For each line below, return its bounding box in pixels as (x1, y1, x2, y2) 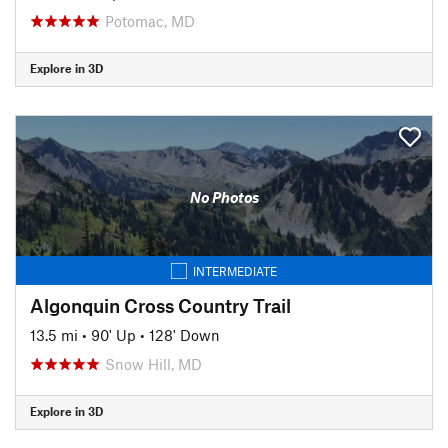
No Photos (189, 188, 259, 206)
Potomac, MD (105, 11, 195, 30)
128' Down (149, 325, 220, 344)
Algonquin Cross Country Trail (30, 293, 291, 317)
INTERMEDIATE (193, 263, 277, 278)
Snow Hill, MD (105, 354, 202, 373)
